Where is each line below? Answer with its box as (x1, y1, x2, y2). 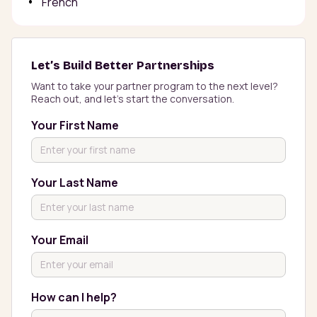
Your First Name (31, 117, 119, 134)
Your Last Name (31, 175, 118, 191)
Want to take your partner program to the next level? (31, 79, 280, 93)
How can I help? (31, 289, 117, 306)
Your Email (31, 232, 88, 248)
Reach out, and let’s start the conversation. (31, 92, 234, 106)
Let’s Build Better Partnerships (31, 59, 214, 73)
